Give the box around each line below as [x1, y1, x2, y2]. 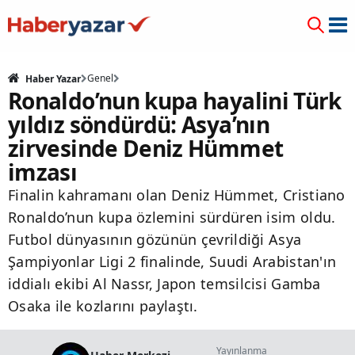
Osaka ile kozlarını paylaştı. [8, 296, 198, 315]
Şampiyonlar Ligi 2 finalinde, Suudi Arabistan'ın [8, 252, 337, 271]
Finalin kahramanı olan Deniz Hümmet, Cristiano [8, 185, 345, 204]
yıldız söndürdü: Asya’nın [8, 109, 269, 139]
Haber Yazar [23, 72, 81, 86]
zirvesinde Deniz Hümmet [8, 133, 284, 163]
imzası [8, 157, 78, 187]
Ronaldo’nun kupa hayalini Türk [8, 86, 342, 116]
